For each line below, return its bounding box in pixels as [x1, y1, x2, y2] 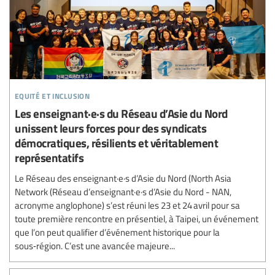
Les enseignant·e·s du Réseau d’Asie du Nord [15, 104, 228, 122]
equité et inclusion [15, 86, 90, 102]
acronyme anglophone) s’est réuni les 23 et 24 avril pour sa [15, 198, 240, 211]
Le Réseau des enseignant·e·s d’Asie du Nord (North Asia [15, 171, 231, 184]
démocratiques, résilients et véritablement [15, 134, 218, 151]
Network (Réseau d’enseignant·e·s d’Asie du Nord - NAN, [15, 185, 231, 198]
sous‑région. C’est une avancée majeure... [15, 239, 175, 252]
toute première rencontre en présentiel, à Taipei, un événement [15, 212, 258, 225]
